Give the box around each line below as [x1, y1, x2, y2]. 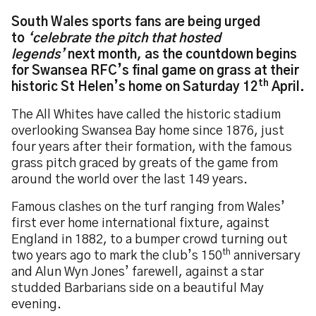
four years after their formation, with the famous [11, 141, 292, 154]
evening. [11, 298, 61, 311]
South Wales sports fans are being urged [11, 16, 260, 29]
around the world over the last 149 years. [11, 174, 248, 186]
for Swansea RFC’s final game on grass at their [11, 65, 299, 78]
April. [269, 81, 305, 94]
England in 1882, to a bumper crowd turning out [11, 233, 288, 246]
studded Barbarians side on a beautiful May [11, 282, 264, 295]
